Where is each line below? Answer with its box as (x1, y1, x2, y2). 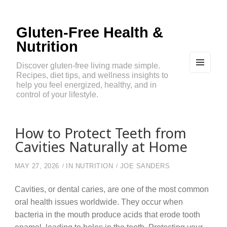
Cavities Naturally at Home (14, 137, 187, 157)
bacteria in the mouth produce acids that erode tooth (14, 210, 200, 219)
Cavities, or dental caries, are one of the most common (14, 184, 209, 194)
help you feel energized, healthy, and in (16, 80, 157, 90)
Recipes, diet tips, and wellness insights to (16, 70, 168, 80)
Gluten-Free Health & (16, 24, 163, 41)
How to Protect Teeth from (14, 124, 186, 143)
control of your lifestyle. (16, 90, 98, 99)
